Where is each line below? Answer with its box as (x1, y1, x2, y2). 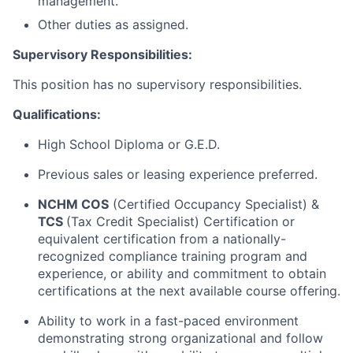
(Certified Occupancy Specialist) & (109, 196, 319, 212)
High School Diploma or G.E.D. (38, 136, 220, 152)
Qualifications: (13, 106, 101, 122)
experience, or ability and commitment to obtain (38, 266, 326, 281)
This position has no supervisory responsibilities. (13, 76, 302, 92)
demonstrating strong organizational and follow (38, 330, 323, 346)
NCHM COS (38, 196, 109, 212)
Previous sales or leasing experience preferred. (38, 166, 318, 182)
